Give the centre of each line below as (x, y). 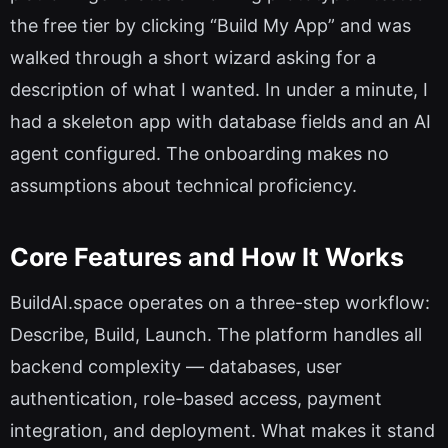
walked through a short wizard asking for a (193, 58)
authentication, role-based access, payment (196, 399)
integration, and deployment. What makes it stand (222, 431)
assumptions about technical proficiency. (183, 186)
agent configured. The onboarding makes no (199, 154)
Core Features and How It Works (207, 256)
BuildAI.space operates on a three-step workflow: (220, 303)
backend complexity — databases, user (176, 367)
